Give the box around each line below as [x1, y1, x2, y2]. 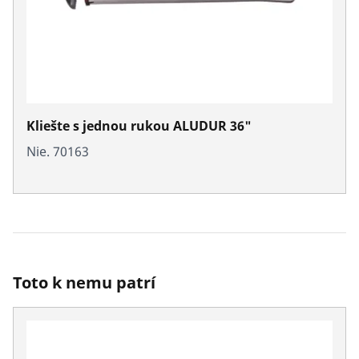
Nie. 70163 [26, 142, 89, 160]
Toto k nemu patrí [13, 271, 155, 293]
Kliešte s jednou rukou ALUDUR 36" [26, 116, 252, 135]
